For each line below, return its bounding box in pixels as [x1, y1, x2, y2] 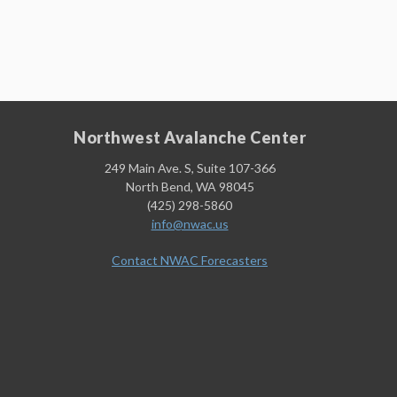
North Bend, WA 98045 [125, 178, 254, 194]
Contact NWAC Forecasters [112, 252, 268, 268]
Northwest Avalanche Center [74, 127, 306, 147]
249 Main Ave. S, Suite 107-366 [104, 160, 276, 175]
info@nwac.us [151, 215, 229, 231]
